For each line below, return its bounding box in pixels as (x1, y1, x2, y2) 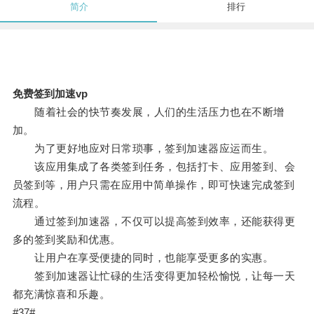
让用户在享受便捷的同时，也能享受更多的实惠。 (12, 252, 274, 264)
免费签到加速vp (12, 88, 88, 100)
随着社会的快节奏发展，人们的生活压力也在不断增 (12, 106, 285, 118)
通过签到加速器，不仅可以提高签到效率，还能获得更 (12, 215, 296, 228)
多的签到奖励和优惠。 (12, 233, 121, 246)
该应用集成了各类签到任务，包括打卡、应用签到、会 (12, 161, 296, 173)
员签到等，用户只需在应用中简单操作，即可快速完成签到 (12, 179, 295, 191)
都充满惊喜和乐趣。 (12, 288, 111, 301)
